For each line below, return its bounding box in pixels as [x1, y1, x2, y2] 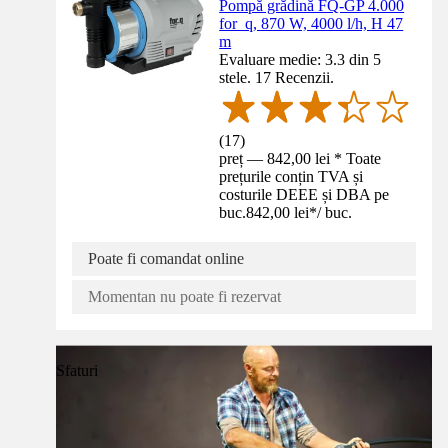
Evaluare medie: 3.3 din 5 [219, 50, 382, 68]
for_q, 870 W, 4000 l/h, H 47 [219, 14, 404, 32]
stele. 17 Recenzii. [219, 68, 335, 86]
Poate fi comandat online [88, 249, 244, 267]
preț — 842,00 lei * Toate [219, 149, 382, 167]
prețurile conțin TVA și [219, 167, 364, 185]
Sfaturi [56, 361, 98, 379]
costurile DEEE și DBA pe [219, 185, 390, 203]
